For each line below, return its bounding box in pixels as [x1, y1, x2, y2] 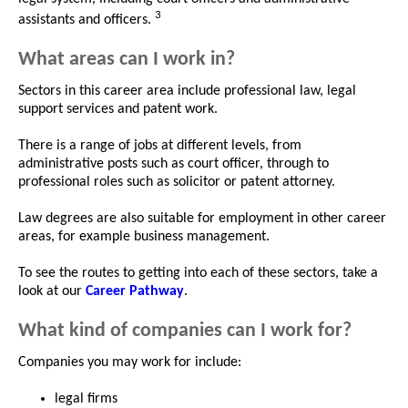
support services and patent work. [18, 102, 218, 117]
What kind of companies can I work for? [18, 321, 352, 342]
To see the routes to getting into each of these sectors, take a [18, 266, 378, 281]
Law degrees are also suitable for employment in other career [18, 211, 386, 227]
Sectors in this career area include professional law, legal [18, 84, 356, 99]
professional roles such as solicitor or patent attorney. [18, 175, 335, 190]
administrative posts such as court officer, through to [18, 157, 329, 172]
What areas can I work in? [18, 49, 235, 71]
